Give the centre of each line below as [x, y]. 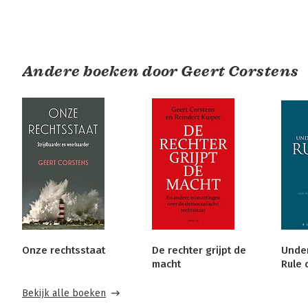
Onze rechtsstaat [64, 251]
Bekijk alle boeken [64, 294]
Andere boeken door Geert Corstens [161, 71]
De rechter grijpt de [199, 251]
